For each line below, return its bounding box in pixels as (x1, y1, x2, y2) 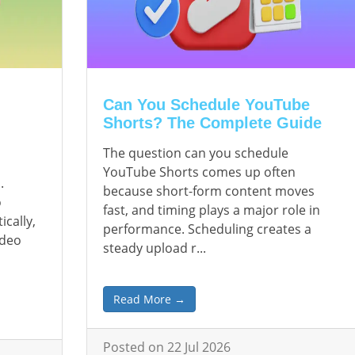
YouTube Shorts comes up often (103, 163, 296, 181)
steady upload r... (103, 239, 207, 257)
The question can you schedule (103, 144, 289, 162)
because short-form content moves (103, 182, 315, 200)
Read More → (113, 292, 186, 307)
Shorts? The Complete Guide (103, 114, 323, 132)
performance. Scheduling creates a (103, 220, 312, 238)
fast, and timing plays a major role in (103, 201, 321, 219)
